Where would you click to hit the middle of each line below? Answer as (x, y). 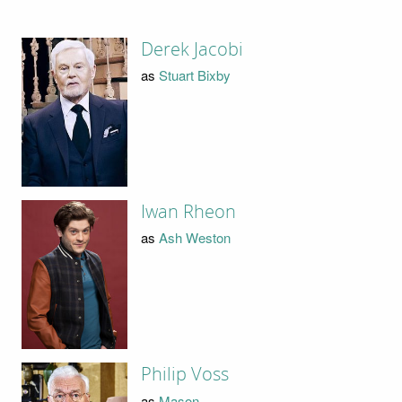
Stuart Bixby (195, 75)
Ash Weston (195, 238)
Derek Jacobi (192, 49)
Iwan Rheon (189, 211)
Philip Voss (185, 375)
